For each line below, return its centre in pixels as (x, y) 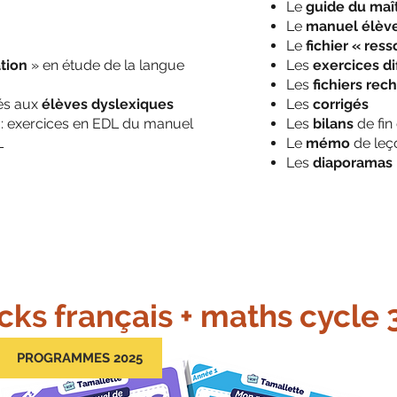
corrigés (341, 105)
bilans (333, 124)
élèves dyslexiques (108, 105)
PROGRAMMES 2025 (80, 358)
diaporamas (353, 163)
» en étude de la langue (106, 66)
